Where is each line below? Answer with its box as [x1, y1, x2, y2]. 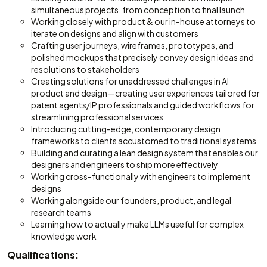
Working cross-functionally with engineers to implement [31, 171, 250, 182]
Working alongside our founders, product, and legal [31, 195, 231, 206]
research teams [31, 207, 91, 218]
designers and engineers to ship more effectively [31, 159, 218, 170]
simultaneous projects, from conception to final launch [31, 4, 245, 15]
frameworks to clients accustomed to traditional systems [31, 135, 256, 146]
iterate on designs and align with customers [31, 28, 198, 39]
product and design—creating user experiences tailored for [31, 88, 260, 98]
